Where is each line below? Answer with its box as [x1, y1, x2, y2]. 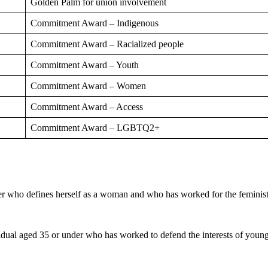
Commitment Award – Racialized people [31, 38, 184, 49]
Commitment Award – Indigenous [31, 17, 159, 28]
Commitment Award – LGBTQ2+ [31, 122, 160, 133]
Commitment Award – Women [31, 80, 146, 91]
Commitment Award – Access [31, 101, 143, 112]
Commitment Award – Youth [31, 59, 139, 70]
